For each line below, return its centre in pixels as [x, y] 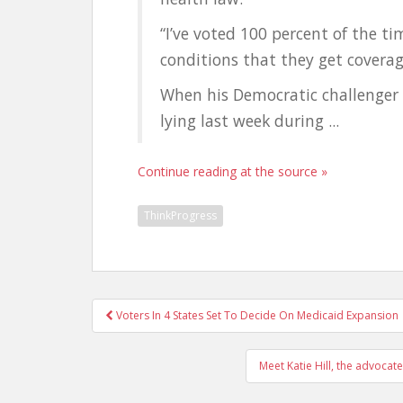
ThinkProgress [180, 215]
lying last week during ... [250, 121]
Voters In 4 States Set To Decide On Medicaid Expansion [256, 315]
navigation [159, 338]
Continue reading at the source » [233, 171]
